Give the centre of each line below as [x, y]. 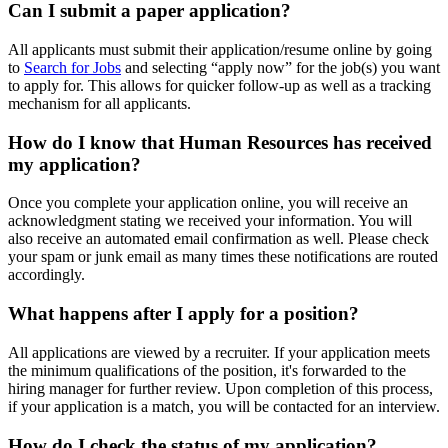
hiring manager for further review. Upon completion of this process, [220, 388]
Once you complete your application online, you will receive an [208, 203]
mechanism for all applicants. [99, 103]
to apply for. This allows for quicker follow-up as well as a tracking [219, 85]
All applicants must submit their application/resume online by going [220, 49]
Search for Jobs [72, 67]
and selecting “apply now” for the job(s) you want [280, 67]
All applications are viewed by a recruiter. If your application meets [219, 352]
